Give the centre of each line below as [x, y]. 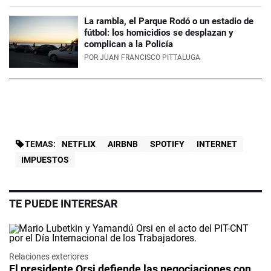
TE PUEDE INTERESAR [63, 204]
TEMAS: [40, 144]
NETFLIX [79, 144]
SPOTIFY [167, 144]
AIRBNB [123, 144]
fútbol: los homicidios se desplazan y [159, 33]
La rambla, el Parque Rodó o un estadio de [169, 21]
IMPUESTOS [45, 160]
